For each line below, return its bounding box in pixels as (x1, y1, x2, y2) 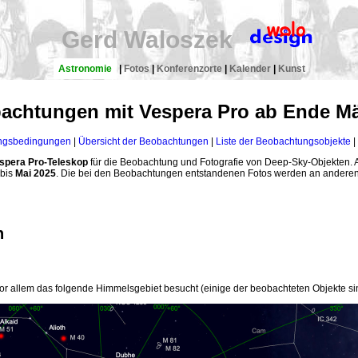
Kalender (229, 63, 271, 74)
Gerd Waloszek (62, 26, 233, 53)
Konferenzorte (156, 63, 222, 74)
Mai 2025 (13, 168, 56, 180)
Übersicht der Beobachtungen (78, 136, 209, 148)
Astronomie (58, 63, 112, 74)
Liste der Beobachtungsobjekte (215, 136, 351, 148)
